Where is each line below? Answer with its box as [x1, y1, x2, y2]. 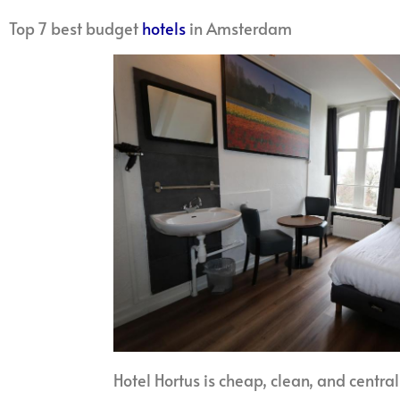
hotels [142, 16, 186, 39]
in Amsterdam [186, 16, 292, 39]
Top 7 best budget [9, 16, 142, 39]
